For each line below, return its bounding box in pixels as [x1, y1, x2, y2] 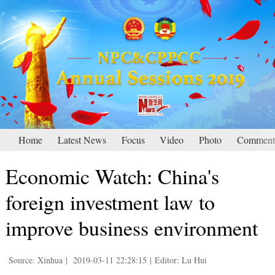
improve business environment [5, 214, 258, 242]
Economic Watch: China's [5, 162, 219, 191]
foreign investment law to [5, 188, 215, 217]
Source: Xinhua [8, 254, 63, 266]
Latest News [58, 133, 106, 147]
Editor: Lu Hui [154, 254, 207, 266]
